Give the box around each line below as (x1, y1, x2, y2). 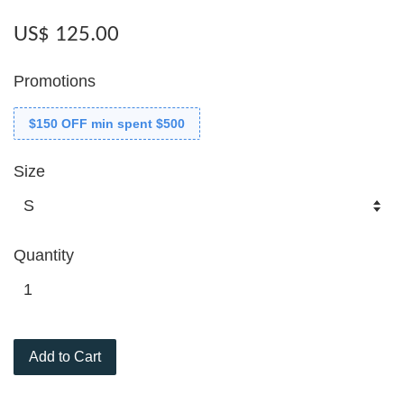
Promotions (14, 72, 96, 91)
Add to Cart (29, 349, 101, 365)
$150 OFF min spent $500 (29, 116, 185, 132)
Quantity (14, 246, 74, 265)
